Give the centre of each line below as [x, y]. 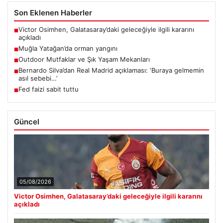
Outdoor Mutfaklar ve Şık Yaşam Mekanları [84, 59]
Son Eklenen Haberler [53, 12]
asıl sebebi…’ [38, 78]
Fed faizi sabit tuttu [49, 89]
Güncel [27, 121]
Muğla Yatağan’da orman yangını [68, 48]
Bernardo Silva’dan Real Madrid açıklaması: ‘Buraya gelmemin [111, 70]
